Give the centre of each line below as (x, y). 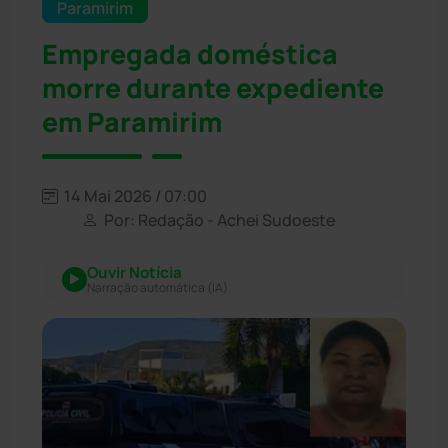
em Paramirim (132, 121)
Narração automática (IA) (157, 287)
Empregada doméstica (190, 53)
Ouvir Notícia (134, 272)
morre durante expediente (213, 87)
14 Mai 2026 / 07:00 (134, 195)
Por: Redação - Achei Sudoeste (218, 219)
